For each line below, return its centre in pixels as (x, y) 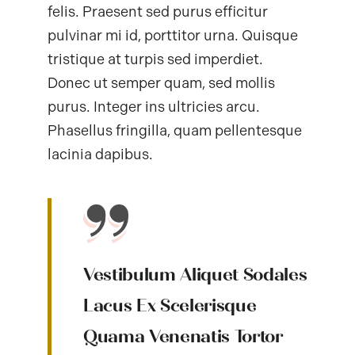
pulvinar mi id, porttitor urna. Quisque (172, 35)
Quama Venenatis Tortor (183, 337)
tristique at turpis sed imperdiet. (155, 59)
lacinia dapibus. (100, 154)
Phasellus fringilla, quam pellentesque (174, 130)
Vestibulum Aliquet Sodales (195, 275)
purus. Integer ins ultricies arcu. (153, 107)
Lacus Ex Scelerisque (170, 306)
